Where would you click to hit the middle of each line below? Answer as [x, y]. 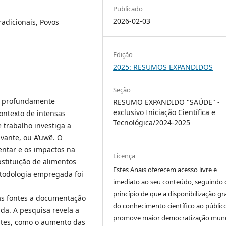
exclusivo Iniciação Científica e [164, 112]
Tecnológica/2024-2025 [152, 123]
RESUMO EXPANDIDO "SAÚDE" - [167, 102]
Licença [124, 156]
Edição [123, 54]
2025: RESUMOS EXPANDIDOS [163, 67]
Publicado [128, 8]
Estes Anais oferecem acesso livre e [165, 170]
